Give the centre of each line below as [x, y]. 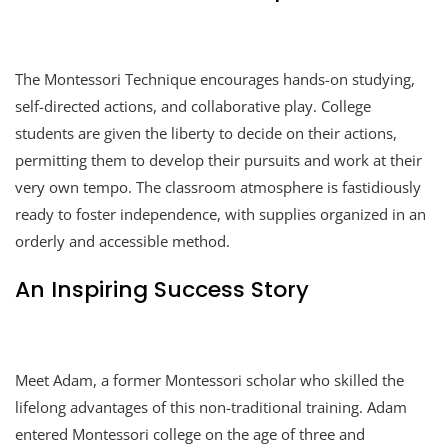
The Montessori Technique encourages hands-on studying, [215, 78]
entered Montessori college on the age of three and [190, 433]
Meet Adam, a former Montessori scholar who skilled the [209, 379]
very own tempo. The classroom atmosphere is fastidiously [218, 186]
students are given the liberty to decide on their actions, [206, 132]
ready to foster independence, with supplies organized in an [220, 213]
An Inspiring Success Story [162, 289]
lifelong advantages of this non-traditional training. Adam [211, 406]
